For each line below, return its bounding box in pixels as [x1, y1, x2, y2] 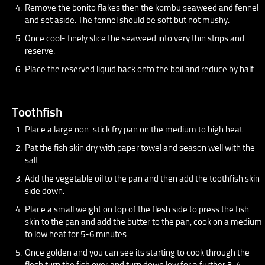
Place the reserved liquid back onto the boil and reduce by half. [25, 63, 256, 75]
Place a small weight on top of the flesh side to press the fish [25, 203, 249, 215]
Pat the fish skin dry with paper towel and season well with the [25, 142, 255, 153]
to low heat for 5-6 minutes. [25, 228, 128, 240]
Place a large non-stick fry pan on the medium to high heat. [25, 124, 244, 135]
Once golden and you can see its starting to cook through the [25, 247, 250, 258]
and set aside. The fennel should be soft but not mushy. [25, 14, 230, 25]
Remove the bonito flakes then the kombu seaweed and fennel [25, 2, 258, 13]
